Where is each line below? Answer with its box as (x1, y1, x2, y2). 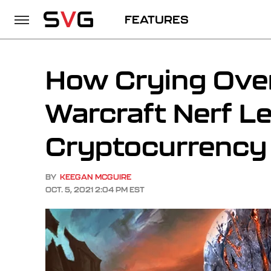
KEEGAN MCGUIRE (60, 172, 131, 181)
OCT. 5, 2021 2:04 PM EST (45, 185, 145, 194)
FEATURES (125, 13, 189, 26)
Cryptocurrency (45, 131, 267, 162)
